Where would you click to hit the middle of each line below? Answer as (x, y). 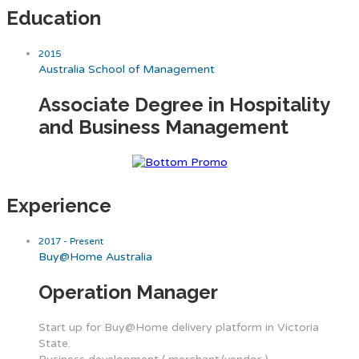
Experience (59, 206)
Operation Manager (128, 292)
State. (54, 343)
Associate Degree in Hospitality (184, 105)
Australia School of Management (127, 70)
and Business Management (163, 127)
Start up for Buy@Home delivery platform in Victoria (179, 327)
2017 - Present (71, 242)
